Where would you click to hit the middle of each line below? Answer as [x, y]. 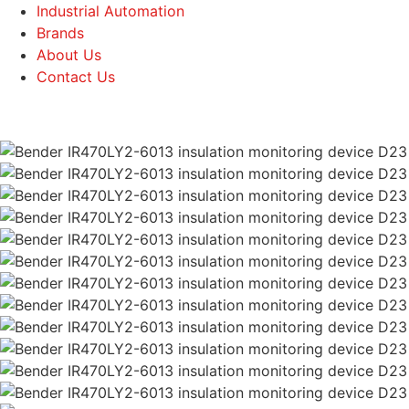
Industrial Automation [110, 11]
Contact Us [76, 77]
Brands [60, 33]
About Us [69, 55]
